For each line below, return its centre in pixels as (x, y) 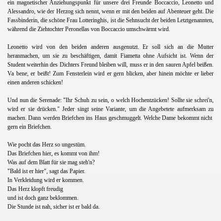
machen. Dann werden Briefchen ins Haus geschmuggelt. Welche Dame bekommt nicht (110, 118)
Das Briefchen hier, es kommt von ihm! (54, 153)
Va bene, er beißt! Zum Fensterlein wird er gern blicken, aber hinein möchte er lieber (110, 73)
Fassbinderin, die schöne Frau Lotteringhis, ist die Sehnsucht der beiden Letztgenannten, (110, 20)
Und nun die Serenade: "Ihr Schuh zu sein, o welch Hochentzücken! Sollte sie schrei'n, (110, 100)
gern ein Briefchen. (30, 127)
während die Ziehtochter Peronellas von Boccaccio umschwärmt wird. (89, 29)
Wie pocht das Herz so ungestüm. (47, 144)
